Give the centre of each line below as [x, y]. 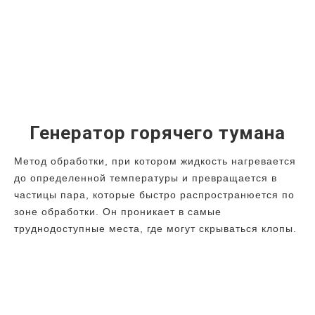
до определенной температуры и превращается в [146, 178]
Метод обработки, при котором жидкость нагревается [155, 161]
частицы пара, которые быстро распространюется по [154, 195]
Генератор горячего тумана [157, 133]
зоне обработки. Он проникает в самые [118, 212]
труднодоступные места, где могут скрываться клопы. [155, 229]
